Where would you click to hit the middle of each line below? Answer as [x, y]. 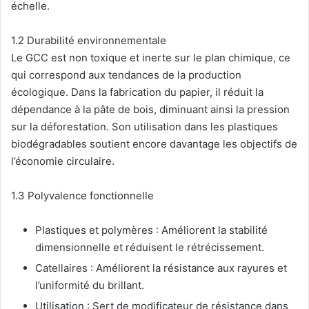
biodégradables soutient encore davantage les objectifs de [154, 144]
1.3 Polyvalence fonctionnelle [82, 196]
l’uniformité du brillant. [90, 286]
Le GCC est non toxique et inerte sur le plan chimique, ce [151, 58]
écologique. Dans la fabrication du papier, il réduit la [137, 92]
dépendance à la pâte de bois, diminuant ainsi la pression [150, 110]
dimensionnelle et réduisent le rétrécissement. [150, 248]
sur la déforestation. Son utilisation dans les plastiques [144, 127]
